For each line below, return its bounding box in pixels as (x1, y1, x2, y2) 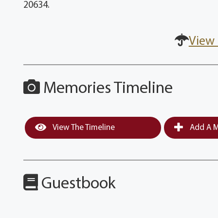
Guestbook (38, 175, 116, 193)
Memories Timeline (40, 80, 173, 97)
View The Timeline (51, 123, 115, 132)
